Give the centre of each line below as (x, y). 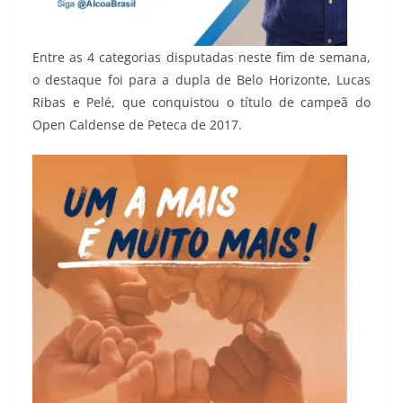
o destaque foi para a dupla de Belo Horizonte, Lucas (201, 79)
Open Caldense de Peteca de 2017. (137, 124)
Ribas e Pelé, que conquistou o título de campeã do (201, 102)
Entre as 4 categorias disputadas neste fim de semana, (201, 57)
